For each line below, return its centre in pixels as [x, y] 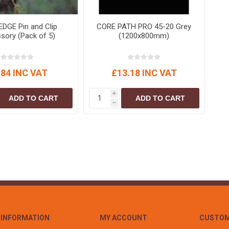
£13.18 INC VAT [144, 73]
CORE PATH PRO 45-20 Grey [144, 27]
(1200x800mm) [144, 36]
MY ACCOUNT [124, 217]
